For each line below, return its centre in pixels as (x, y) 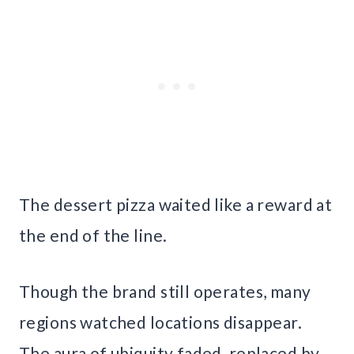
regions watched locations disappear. (161, 322)
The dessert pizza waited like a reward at (176, 204)
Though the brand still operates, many (165, 291)
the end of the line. (93, 235)
